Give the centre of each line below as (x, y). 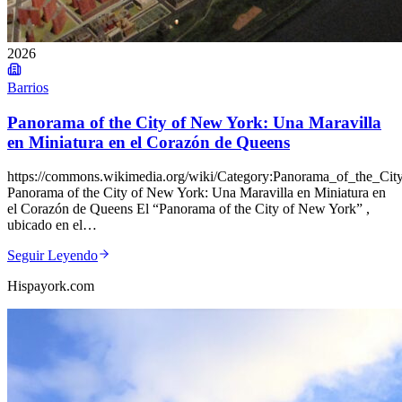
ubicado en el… (52, 225)
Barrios (28, 87)
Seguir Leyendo (52, 256)
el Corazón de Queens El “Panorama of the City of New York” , (188, 209)
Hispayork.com (51, 286)
